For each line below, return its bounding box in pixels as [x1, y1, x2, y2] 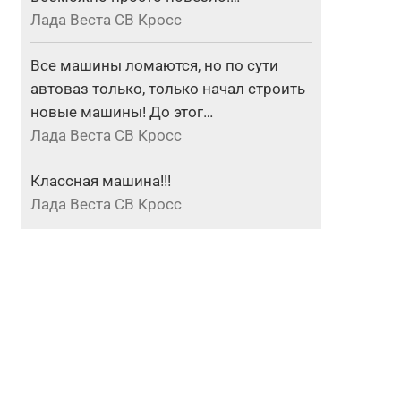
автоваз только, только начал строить [30, 80, 306, 98]
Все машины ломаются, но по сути [30, 56, 279, 75]
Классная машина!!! [30, 172, 172, 191]
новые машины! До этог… [30, 103, 214, 122]
